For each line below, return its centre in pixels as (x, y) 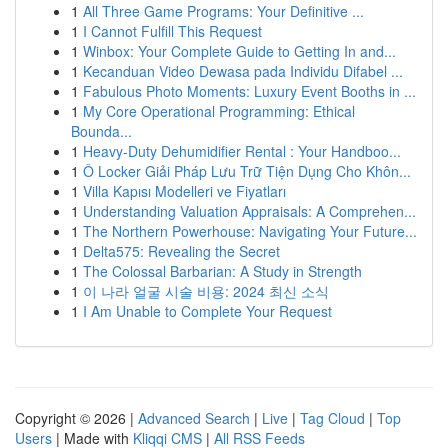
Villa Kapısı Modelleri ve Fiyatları (184, 191)
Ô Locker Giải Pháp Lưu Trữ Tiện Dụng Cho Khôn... (247, 171)
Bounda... (101, 131)
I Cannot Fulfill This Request (172, 31)
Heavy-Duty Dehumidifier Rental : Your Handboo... (242, 151)
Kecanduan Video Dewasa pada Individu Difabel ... (243, 71)
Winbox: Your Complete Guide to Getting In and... (239, 51)
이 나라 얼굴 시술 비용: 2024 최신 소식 (206, 291)
